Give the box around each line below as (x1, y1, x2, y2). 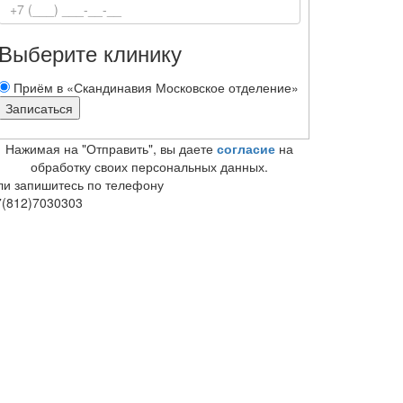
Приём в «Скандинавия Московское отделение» (13, 78, 299, 97)
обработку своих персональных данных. (31, 157, 268, 175)
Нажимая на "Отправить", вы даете (5, 139, 217, 157)
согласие (217, 139, 275, 157)
